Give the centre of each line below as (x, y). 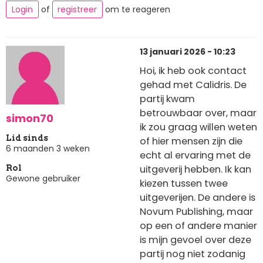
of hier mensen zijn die (191, 141)
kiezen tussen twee (184, 184)
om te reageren (136, 10)
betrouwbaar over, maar (198, 113)
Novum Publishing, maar (196, 212)
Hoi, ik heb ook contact (193, 71)
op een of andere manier (198, 226)
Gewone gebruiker (43, 178)
